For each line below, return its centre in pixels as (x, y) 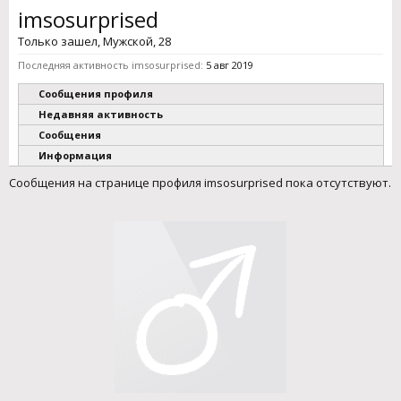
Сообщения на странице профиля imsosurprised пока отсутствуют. (200, 183)
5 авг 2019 (230, 65)
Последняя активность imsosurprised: (111, 65)
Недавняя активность (101, 114)
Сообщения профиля (96, 94)
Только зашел (58, 41)
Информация (75, 155)
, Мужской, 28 (134, 41)
